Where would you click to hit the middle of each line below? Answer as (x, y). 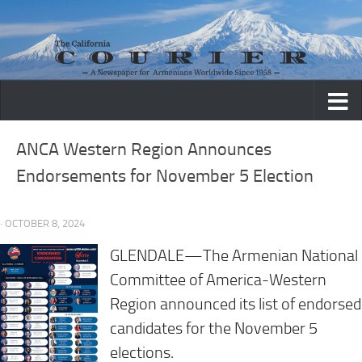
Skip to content (64, 23)
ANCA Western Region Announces (144, 150)
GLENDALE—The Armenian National (234, 256)
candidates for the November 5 (213, 329)
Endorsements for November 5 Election (165, 177)
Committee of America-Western (218, 280)
